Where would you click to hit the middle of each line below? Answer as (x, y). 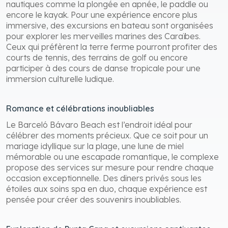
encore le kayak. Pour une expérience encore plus (102, 15)
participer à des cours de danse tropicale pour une (103, 68)
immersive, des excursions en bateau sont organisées (110, 25)
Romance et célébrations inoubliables (80, 108)
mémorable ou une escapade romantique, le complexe (112, 156)
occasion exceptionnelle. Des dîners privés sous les (104, 178)
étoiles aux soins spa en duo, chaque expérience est (107, 189)
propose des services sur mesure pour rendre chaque (110, 167)
